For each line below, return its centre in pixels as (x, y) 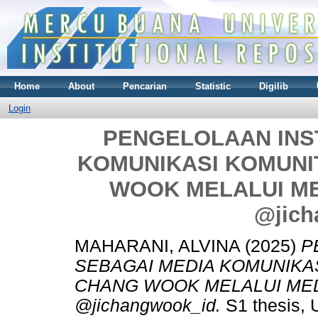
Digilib (274, 86)
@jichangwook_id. (148, 306)
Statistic (213, 86)
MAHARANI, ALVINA (157, 246)
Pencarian (145, 86)
